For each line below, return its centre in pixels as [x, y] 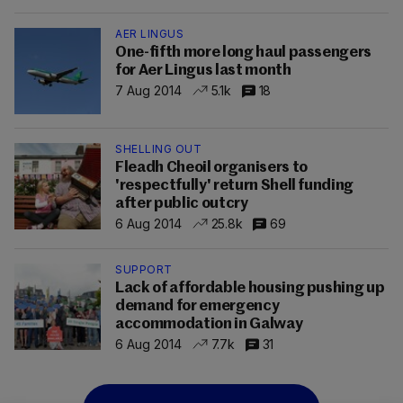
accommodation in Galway [209, 324]
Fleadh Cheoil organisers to [211, 168]
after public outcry [182, 204]
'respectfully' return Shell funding [235, 186]
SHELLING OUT [158, 149]
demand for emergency [197, 306]
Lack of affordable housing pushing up [250, 288]
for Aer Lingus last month [203, 71]
